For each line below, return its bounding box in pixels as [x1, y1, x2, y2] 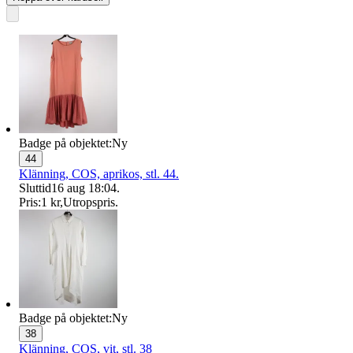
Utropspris [63, 195, 115, 210]
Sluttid [19, 181, 51, 195]
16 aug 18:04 [51, 181, 117, 195]
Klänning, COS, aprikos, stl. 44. [19, 167, 179, 181]
